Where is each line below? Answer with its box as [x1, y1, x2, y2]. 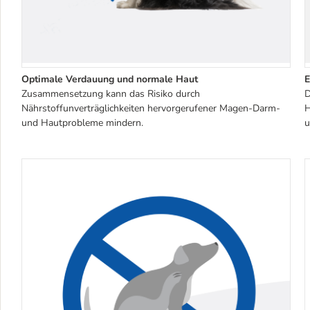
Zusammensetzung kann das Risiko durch [21, 86, 200, 100]
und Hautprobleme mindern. [21, 116, 143, 129]
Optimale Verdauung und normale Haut [21, 72, 198, 86]
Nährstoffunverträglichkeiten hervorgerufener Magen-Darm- [21, 101, 280, 115]
